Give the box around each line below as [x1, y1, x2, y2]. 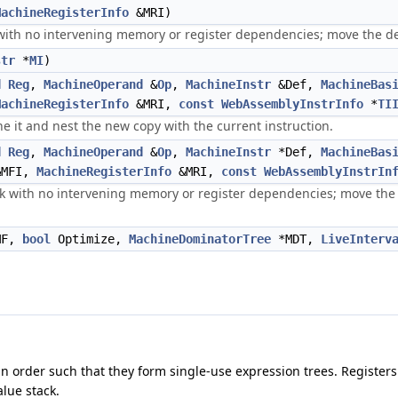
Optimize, [51, 232, 129, 246]
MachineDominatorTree [129, 232, 271, 246]
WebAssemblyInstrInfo [221, 97, 363, 111]
